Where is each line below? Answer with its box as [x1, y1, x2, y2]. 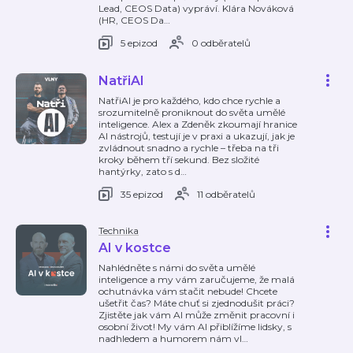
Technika [98, 225, 139, 236]
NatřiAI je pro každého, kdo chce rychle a [98, 95, 281, 106]
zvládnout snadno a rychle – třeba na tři [98, 142, 279, 154]
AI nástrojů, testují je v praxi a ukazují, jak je [98, 130, 295, 142]
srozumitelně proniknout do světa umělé [98, 106, 285, 118]
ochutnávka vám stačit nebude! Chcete [98, 285, 277, 297]
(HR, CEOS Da [98, 14, 164, 26]
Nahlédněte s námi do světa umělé [98, 262, 255, 273]
